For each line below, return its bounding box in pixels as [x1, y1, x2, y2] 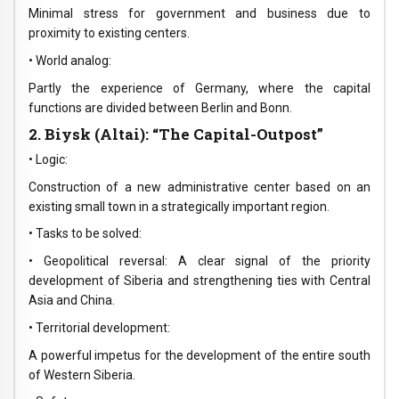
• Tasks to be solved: [28, 226, 142, 241]
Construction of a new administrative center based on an [28, 179, 370, 194]
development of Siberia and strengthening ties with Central [28, 273, 370, 289]
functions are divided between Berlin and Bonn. [28, 100, 292, 115]
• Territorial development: [28, 320, 170, 335]
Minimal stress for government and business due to [28, 6, 370, 20]
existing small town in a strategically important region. [28, 199, 330, 214]
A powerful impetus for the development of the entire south [28, 347, 370, 362]
